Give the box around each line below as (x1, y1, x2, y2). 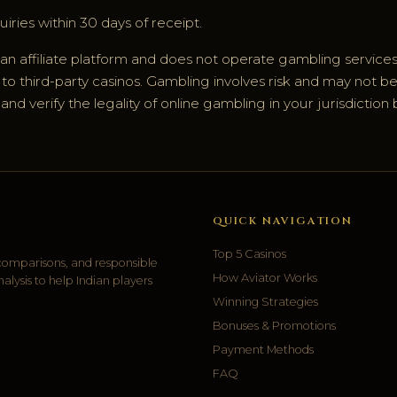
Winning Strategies (213, 295, 318, 309)
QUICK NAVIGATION (213, 214, 353, 229)
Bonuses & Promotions (213, 319, 336, 333)
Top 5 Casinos (213, 247, 286, 261)
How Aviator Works (213, 271, 317, 285)
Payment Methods (213, 343, 314, 357)
